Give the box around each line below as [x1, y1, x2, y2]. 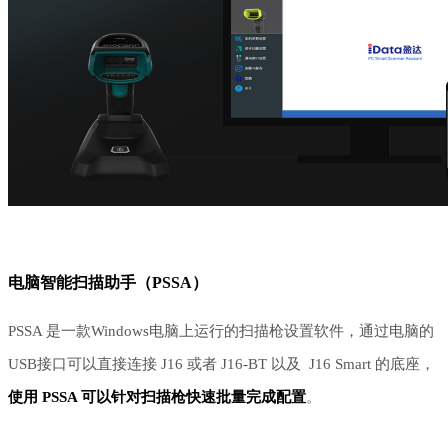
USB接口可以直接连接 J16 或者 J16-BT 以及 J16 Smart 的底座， [8, 356, 435, 373]
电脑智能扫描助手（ [8, 274, 152, 292]
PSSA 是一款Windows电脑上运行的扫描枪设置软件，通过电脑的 [8, 323, 434, 340]
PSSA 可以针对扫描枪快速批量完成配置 [42, 389, 306, 406]
